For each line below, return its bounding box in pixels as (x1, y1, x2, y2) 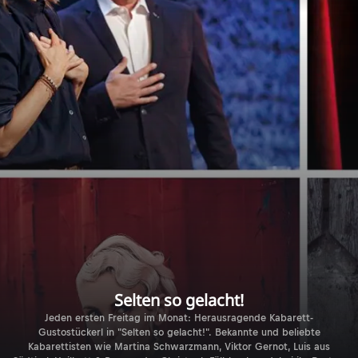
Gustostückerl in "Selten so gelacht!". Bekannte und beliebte (38, 327, 320, 339)
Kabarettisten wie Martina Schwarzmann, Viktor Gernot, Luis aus (28, 341, 330, 353)
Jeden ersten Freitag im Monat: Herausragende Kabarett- (45, 312, 313, 324)
